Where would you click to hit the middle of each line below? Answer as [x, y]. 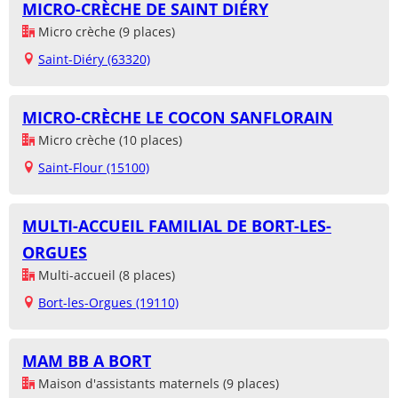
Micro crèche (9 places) [105, 32]
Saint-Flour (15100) [94, 168]
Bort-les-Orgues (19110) [108, 303]
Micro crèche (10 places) [108, 140]
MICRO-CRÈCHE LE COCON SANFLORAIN [178, 118]
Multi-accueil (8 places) [105, 275]
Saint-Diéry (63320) [94, 60]
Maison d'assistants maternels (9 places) [157, 384]
